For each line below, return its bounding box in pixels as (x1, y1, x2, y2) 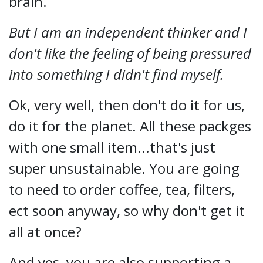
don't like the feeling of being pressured (9, 43, 251, 63)
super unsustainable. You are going (9, 159, 240, 178)
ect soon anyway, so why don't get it (9, 201, 245, 220)
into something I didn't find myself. (9, 65, 231, 84)
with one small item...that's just (9, 137, 215, 157)
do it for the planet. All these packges (9, 116, 251, 136)
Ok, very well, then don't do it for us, (9, 95, 245, 114)
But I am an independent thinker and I (9, 22, 247, 42)
